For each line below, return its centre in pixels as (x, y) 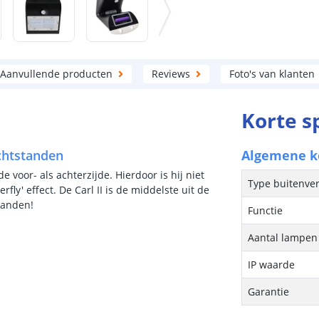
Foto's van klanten (272, 74)
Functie (266, 210)
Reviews (171, 74)
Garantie (269, 292)
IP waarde (272, 265)
